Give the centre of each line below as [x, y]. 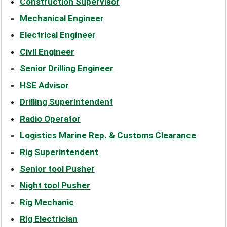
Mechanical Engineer [62, 18]
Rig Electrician [49, 219]
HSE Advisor [45, 85]
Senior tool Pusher [58, 168]
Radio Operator [50, 118]
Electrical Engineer [58, 35]
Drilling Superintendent [67, 102]
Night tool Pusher [55, 185]
